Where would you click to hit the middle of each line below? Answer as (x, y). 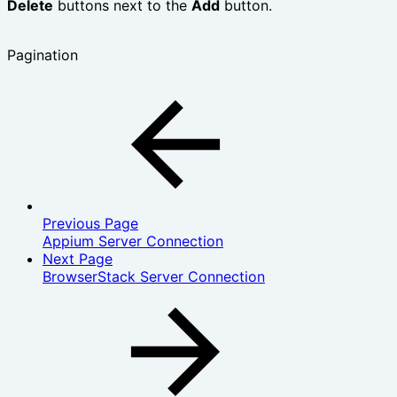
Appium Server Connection (133, 241)
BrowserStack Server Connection (154, 277)
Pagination (43, 55)
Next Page (78, 259)
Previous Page (90, 224)
